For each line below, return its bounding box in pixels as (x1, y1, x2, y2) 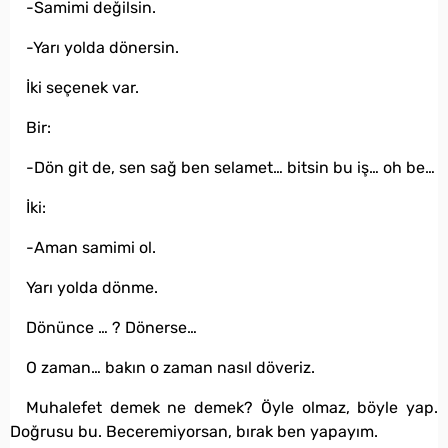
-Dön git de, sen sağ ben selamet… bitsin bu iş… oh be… (26, 158, 435, 178)
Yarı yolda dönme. (26, 278, 158, 298)
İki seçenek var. (26, 78, 139, 98)
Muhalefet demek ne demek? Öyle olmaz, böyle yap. (26, 398, 438, 418)
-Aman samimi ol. (26, 238, 156, 258)
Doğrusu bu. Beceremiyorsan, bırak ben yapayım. (10, 422, 378, 442)
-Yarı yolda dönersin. (26, 38, 179, 58)
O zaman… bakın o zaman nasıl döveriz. (26, 358, 315, 378)
